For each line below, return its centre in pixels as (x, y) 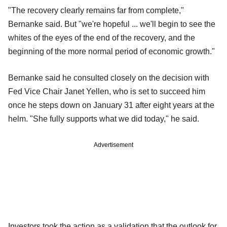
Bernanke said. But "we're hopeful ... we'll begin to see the (112, 24)
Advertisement (113, 145)
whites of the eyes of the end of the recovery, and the (102, 38)
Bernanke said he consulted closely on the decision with (109, 78)
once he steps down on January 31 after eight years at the (111, 105)
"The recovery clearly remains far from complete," (96, 11)
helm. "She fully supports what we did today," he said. (104, 119)
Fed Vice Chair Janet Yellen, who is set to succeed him (107, 92)
